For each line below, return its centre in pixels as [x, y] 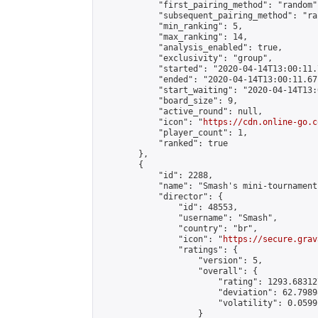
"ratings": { [168, 250]
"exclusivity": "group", [186, 58]
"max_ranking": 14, [173, 37]
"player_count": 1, [173, 133]
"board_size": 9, [168, 101]
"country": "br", [178, 229]
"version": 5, [181, 261]
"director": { [161, 197]
